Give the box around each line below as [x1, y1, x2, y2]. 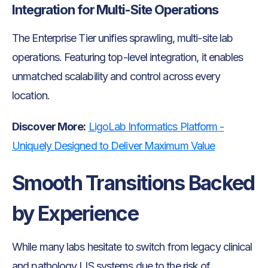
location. [12, 89, 50, 102]
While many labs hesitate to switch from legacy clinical [12, 240, 252, 253]
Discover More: [12, 120, 86, 133]
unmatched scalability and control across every [12, 69, 220, 83]
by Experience [12, 200, 138, 226]
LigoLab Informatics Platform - [88, 120, 224, 133]
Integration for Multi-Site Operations [12, 1, 219, 17]
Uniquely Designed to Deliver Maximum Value [12, 139, 215, 152]
